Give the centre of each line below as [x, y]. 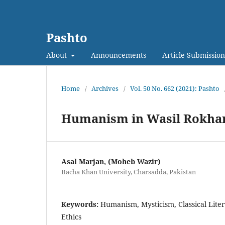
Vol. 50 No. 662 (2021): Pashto [175, 88]
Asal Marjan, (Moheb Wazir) [111, 161]
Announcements [118, 55]
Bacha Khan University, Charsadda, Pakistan [129, 172]
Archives [105, 88]
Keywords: [81, 204]
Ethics [71, 216]
